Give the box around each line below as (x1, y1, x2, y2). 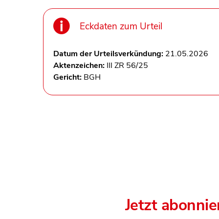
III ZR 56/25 (107, 60, 148, 71)
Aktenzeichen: (53, 60, 107, 71)
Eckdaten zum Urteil (80, 20, 162, 33)
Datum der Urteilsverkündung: (53, 48, 165, 60)
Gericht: (53, 72, 84, 83)
